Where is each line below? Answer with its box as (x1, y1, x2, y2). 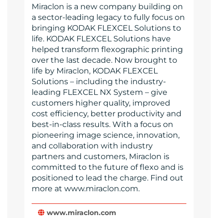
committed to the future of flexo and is (32, 163, 183, 172)
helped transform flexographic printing (32, 45, 183, 54)
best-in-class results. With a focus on (32, 120, 173, 129)
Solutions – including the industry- (32, 77, 166, 87)
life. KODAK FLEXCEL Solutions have (32, 34, 171, 44)
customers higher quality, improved (32, 98, 170, 108)
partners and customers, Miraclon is (32, 152, 169, 162)
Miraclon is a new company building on (32, 2, 183, 12)
